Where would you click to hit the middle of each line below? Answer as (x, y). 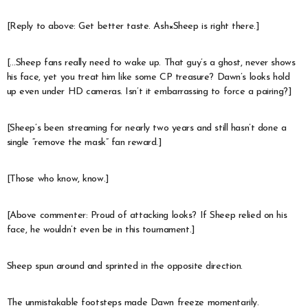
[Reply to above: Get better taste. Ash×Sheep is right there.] (133, 26)
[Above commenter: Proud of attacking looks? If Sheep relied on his (147, 215)
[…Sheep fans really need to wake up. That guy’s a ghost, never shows (151, 63)
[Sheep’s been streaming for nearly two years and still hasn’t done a (146, 128)
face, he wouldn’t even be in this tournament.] (101, 230)
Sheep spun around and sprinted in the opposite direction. (124, 266)
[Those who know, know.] (58, 179)
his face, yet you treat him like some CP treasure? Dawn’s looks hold (148, 77)
